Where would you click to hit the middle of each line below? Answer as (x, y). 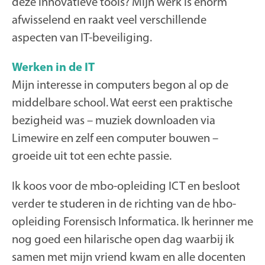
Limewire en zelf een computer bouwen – (115, 138)
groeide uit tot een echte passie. (93, 156)
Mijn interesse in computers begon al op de (120, 85)
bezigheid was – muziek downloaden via (114, 120)
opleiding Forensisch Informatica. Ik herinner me (132, 221)
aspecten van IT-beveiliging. (82, 37)
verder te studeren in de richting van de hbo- (124, 203)
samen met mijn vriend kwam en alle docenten (129, 256)
